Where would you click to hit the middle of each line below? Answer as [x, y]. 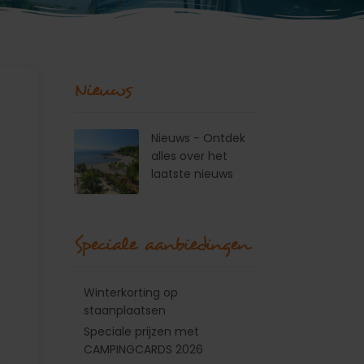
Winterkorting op [131, 292]
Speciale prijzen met [142, 332]
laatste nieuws [192, 174]
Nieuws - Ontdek [198, 138]
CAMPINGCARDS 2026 [144, 350]
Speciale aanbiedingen [162, 244]
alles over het [189, 156]
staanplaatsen [125, 310]
